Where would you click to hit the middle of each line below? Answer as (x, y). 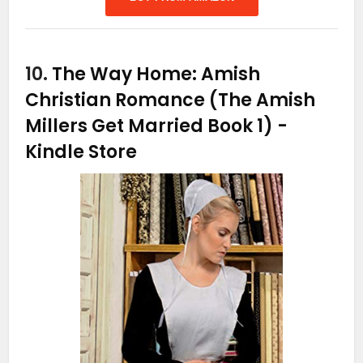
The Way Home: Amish (156, 74)
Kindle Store (81, 152)
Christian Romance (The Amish (171, 100)
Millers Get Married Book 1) (152, 126)
